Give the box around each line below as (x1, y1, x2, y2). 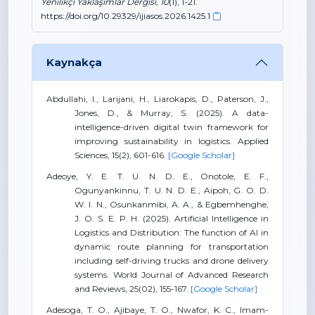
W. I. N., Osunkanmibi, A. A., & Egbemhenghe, (75, 199, 269, 210)
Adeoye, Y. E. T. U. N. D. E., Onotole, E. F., (46, 171, 269, 181)
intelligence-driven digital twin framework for (75, 122, 269, 132)
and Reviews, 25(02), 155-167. (75, 283, 191, 294)
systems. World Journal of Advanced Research (75, 269, 269, 280)
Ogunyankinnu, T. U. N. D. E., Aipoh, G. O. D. (75, 185, 269, 195)
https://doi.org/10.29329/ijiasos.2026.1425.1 (41, 11, 210, 21)
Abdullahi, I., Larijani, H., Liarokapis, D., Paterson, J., (46, 94, 269, 104)
